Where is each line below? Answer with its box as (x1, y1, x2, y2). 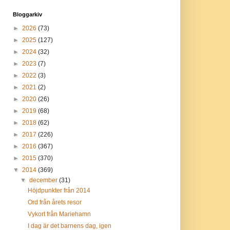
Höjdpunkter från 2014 (28, 187, 91, 194)
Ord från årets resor (28, 199, 82, 206)
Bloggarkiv (12, 11, 42, 17)
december (29, 177, 59, 184)
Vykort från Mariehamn (28, 210, 91, 218)
